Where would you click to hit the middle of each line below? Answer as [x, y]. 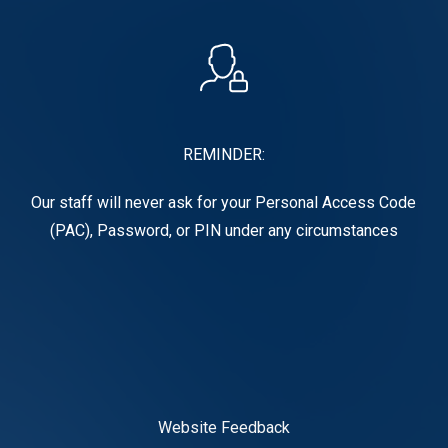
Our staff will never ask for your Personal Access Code [224, 202]
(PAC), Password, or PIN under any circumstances [223, 230]
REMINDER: [223, 154]
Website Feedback [223, 427]
